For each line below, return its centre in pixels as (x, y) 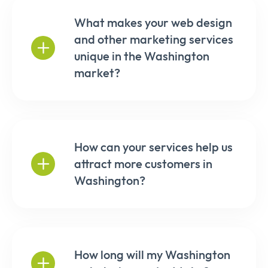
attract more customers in (143, 163)
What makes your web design (153, 22)
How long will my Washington (152, 254)
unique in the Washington (142, 56)
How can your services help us (153, 147)
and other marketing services (154, 39)
